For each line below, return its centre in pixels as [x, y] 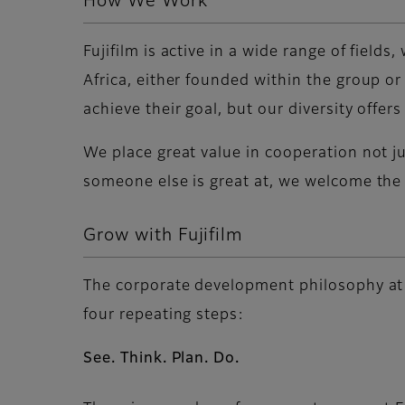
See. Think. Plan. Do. [162, 358]
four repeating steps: [164, 315]
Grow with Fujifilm [164, 235]
